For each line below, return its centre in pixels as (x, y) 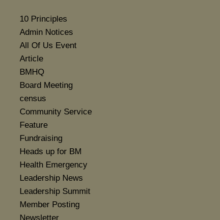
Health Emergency (54, 165)
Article (31, 59)
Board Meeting (46, 85)
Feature (34, 125)
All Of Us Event (48, 46)
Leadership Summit (55, 192)
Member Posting (50, 205)
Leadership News (51, 178)
